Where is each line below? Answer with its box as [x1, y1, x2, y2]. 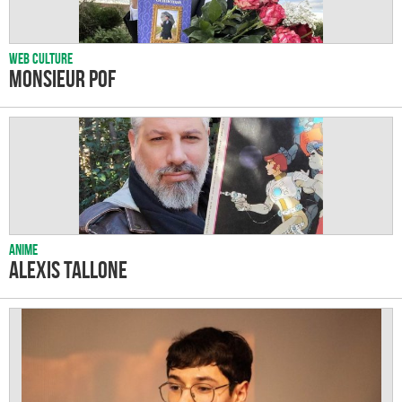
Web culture [9, 50, 73, 66]
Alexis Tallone [9, 257, 127, 283]
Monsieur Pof [9, 66, 116, 92]
